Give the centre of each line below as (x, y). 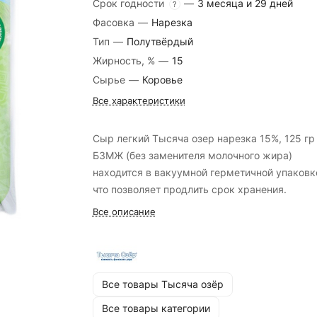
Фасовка (115, 22)
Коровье (162, 80)
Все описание (124, 212)
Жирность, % (125, 60)
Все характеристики (139, 100)
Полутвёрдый (160, 41)
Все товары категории (156, 309)
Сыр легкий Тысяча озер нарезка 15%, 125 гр (203, 138)
